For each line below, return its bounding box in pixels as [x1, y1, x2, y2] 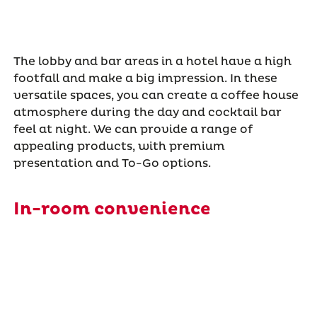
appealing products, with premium [13, 139, 225, 154]
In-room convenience [13, 199, 211, 221]
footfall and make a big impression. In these [13, 71, 277, 86]
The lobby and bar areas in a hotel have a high [13, 54, 292, 69]
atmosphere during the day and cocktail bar [13, 105, 282, 120]
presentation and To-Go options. [13, 156, 214, 171]
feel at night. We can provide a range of [13, 122, 253, 137]
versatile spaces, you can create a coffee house [13, 88, 299, 103]
